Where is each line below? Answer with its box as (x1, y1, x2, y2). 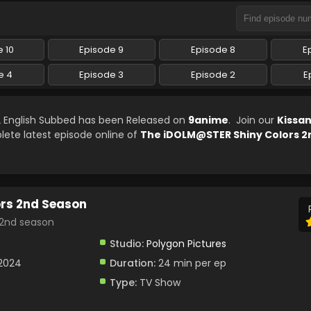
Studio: (109, 237, 144, 251)
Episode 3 (79, 68, 124, 81)
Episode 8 (190, 43, 235, 56)
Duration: (109, 256, 155, 270)
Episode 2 (190, 68, 235, 81)
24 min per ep (155, 256, 226, 270)
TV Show (136, 276, 180, 289)
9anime (188, 113, 228, 127)
